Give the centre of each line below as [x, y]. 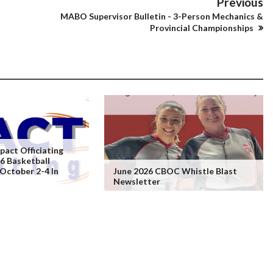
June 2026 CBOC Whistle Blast [175, 171]
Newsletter [136, 181]
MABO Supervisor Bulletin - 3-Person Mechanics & [162, 16]
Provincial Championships [203, 28]
